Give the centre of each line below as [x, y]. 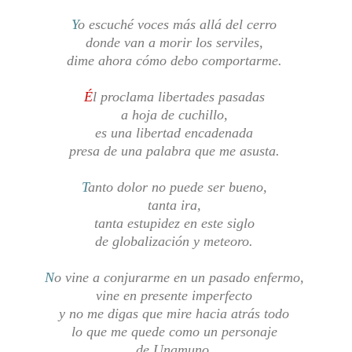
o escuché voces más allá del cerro [179, 24]
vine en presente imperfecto [176, 295]
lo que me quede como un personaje [176, 332]
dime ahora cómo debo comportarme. [176, 60]
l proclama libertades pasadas [180, 97]
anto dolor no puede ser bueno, [179, 187]
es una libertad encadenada [176, 133]
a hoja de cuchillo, [176, 115]
